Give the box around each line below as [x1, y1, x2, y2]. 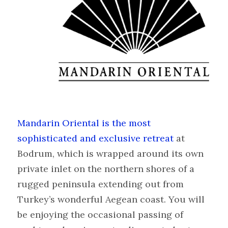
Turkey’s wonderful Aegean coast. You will [17, 193, 205, 206]
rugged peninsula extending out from [17, 178, 184, 190]
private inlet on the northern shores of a [17, 163, 195, 175]
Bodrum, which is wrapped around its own [17, 148, 204, 160]
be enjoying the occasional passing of [17, 209, 184, 221]
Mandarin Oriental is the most [17, 117, 151, 129]
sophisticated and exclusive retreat [17, 132, 174, 145]
